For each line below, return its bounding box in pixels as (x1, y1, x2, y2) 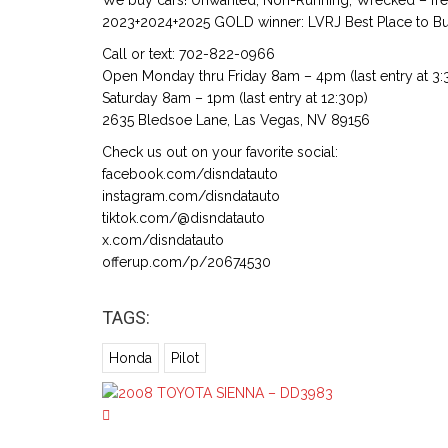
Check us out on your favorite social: (102, 144, 338, 160)
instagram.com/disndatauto (102, 188, 280, 204)
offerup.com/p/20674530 (102, 254, 271, 270)
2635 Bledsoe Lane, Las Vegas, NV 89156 (102, 112, 370, 128)
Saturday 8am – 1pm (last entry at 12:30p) (102, 90, 368, 106)
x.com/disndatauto (102, 232, 224, 248)
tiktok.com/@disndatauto (102, 210, 265, 226)
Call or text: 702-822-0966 (102, 46, 275, 62)
